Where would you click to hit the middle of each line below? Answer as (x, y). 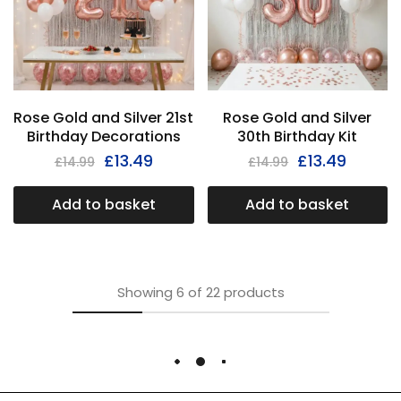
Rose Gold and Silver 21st (104, 118)
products (254, 292)
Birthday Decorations (103, 137)
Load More (200, 361)
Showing (145, 292)
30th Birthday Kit (298, 137)
